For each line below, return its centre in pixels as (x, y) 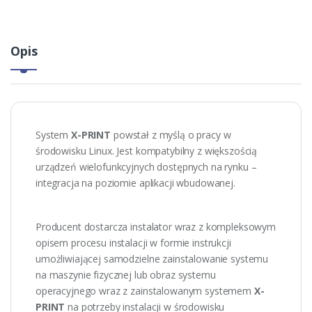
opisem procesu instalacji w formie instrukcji (133, 242)
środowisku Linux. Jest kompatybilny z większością (147, 150)
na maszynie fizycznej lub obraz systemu (126, 274)
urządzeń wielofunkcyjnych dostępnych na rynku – (146, 166)
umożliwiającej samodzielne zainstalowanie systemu (152, 258)
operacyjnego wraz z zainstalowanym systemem (145, 290)
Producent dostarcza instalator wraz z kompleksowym (156, 226)
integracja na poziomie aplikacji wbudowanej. (135, 182)
